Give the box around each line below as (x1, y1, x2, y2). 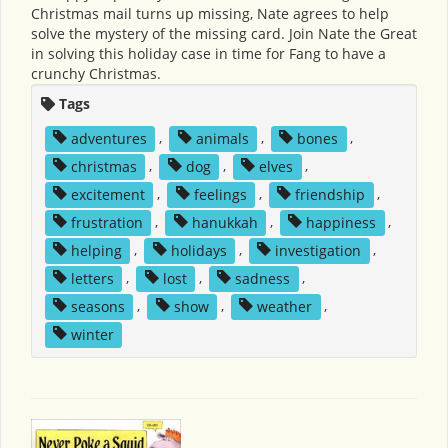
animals (195, 128, 249, 148)
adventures (70, 128, 147, 148)
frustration (70, 212, 143, 232)
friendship (295, 184, 366, 204)
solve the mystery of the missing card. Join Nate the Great (31, 24, 417, 44)
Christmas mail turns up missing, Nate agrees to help (31, 4, 389, 24)
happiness (306, 212, 377, 232)
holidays (170, 240, 227, 260)
